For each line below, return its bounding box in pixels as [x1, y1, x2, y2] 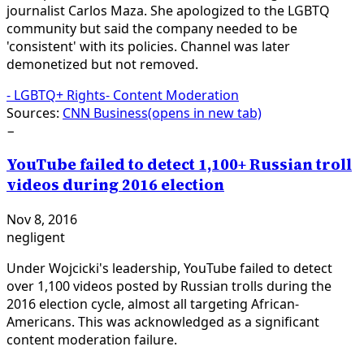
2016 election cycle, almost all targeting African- [6, 295, 299, 314]
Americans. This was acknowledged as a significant [6, 313, 319, 331]
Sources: [6, 103, 59, 122]
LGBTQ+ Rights [14, 85, 106, 104]
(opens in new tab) [148, 103, 262, 122]
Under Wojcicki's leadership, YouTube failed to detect [6, 259, 332, 278]
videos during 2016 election [6, 175, 224, 196]
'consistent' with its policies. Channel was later [6, 37, 290, 55]
